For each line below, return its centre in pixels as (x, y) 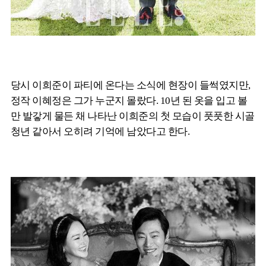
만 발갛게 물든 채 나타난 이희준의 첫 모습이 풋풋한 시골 (133, 116)
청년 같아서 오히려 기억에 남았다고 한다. (100, 132)
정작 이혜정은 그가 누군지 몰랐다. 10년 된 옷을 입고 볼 (129, 101)
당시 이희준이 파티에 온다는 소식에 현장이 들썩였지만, (131, 85)
